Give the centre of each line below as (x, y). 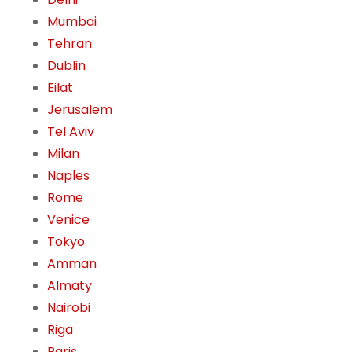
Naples (68, 176)
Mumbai (72, 22)
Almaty (70, 286)
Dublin (66, 66)
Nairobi (69, 308)
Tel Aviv (71, 132)
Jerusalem (80, 110)
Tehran (70, 44)
